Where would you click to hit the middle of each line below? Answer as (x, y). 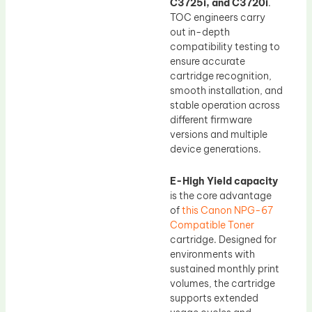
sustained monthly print (225, 268)
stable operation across (225, 106)
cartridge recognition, (221, 76)
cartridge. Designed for (223, 239)
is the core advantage (221, 195)
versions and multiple (219, 135)
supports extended (214, 298)
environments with (212, 254)
